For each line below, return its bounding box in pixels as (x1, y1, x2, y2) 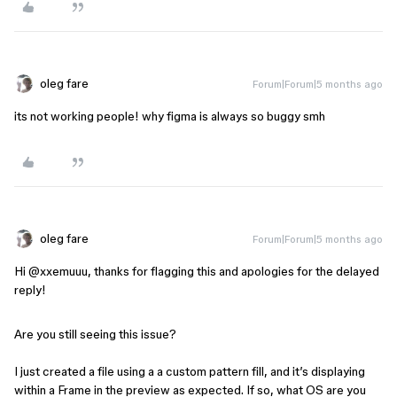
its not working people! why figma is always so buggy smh (14, 109, 325, 123)
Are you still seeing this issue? (14, 327, 176, 341)
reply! (14, 283, 49, 297)
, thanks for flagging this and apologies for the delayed (88, 264, 379, 278)
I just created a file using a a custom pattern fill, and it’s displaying (14, 364, 365, 378)
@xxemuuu (28, 264, 88, 278)
